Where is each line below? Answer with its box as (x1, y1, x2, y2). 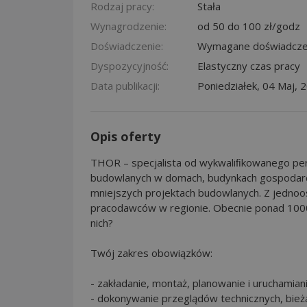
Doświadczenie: (90, 38, 163, 53)
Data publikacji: (90, 78, 160, 93)
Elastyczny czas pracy (197, 58, 300, 73)
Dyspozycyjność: (90, 58, 169, 73)
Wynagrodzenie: (90, 19, 167, 33)
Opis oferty (90, 127, 160, 145)
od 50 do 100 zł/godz (197, 19, 300, 33)
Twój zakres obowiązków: (90, 245, 212, 260)
